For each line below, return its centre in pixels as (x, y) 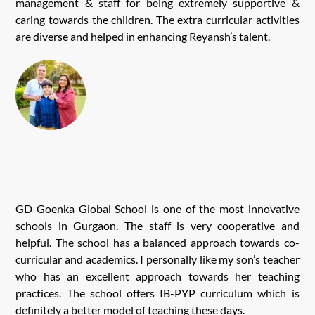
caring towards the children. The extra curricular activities (157, 20)
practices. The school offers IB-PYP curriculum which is (157, 292)
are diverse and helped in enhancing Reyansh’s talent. (143, 37)
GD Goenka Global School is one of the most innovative (157, 208)
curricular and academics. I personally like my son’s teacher (157, 259)
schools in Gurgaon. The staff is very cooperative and (157, 225)
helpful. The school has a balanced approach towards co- (157, 242)
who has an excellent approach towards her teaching (157, 276)
